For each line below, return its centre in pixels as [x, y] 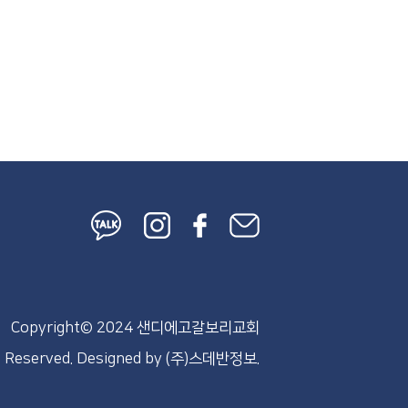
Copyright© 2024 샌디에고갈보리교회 [136, 328]
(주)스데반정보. [213, 359]
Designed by [122, 359]
